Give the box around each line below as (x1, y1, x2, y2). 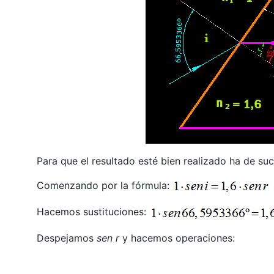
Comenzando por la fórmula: (36, 179, 172, 191)
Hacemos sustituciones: (36, 206, 149, 218)
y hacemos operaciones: (122, 232, 235, 245)
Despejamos (36, 232, 97, 245)
